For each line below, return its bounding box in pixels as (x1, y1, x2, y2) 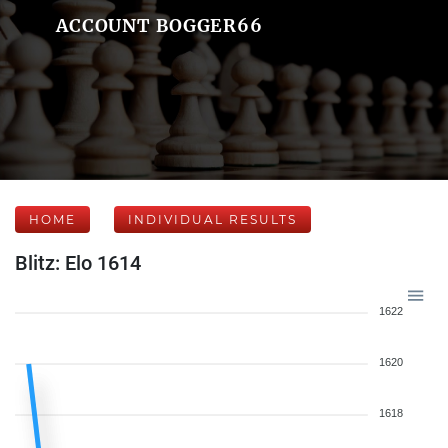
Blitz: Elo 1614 (15, 251, 141, 275)
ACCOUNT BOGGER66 (55, 14, 263, 37)
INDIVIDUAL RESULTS (128, 212, 297, 227)
